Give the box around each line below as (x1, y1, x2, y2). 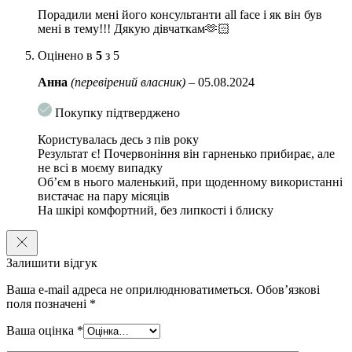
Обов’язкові (256, 282, 320, 296)
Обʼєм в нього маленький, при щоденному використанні (38, 174, 343, 189)
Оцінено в (38, 48, 96, 62)
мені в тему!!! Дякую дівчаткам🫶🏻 (38, 21, 230, 35)
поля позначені (6, 296, 90, 310)
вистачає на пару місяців (38, 189, 170, 203)
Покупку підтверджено (55, 105, 180, 119)
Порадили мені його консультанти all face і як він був (38, 7, 322, 21)
